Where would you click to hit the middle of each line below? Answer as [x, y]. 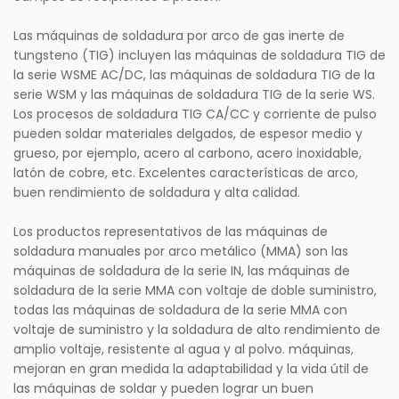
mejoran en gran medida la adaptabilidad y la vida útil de [191, 369]
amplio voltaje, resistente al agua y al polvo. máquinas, [183, 350]
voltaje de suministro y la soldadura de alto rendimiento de [197, 330]
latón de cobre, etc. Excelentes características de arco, [186, 173]
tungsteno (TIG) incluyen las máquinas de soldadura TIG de [199, 56]
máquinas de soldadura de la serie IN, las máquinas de [182, 271]
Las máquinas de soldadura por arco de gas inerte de [179, 36]
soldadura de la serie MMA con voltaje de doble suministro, [195, 291]
